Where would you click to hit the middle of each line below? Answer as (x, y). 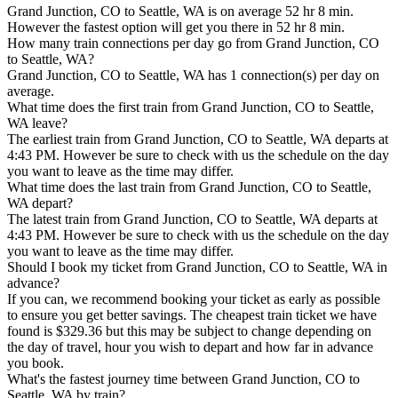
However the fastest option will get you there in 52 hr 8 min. (176, 28)
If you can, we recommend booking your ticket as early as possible (194, 299)
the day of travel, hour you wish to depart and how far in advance (190, 347)
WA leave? (37, 123)
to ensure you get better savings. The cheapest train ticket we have (192, 315)
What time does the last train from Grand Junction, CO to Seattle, (189, 187)
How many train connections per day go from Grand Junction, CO (193, 44)
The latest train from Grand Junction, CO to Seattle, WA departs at (192, 219)
